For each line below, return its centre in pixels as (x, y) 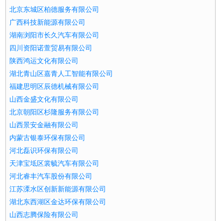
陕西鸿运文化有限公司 (44, 61)
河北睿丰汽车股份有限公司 (51, 176)
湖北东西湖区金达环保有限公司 (58, 202)
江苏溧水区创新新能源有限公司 (58, 189)
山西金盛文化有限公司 (44, 99)
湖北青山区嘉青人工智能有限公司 (61, 74)
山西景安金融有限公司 (44, 125)
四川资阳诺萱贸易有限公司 (51, 48)
